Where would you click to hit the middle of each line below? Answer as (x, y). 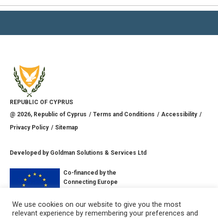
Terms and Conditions (124, 114)
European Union (85, 200)
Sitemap (66, 127)
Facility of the (82, 191)
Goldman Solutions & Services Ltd (98, 153)
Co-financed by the (90, 173)
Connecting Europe (91, 182)
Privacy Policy (29, 127)
